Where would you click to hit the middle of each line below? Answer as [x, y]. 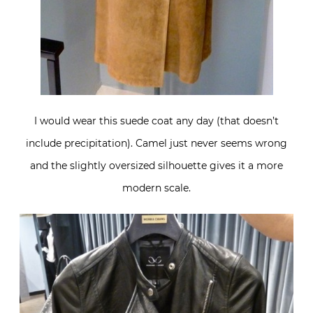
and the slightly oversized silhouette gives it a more [156, 165]
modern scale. [156, 188]
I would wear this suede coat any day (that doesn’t [156, 121]
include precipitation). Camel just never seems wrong [156, 143]
